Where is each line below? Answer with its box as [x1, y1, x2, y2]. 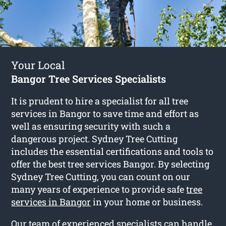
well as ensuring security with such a [11, 120, 171, 133]
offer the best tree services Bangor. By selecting [11, 158, 210, 171]
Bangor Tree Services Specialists [11, 72, 166, 86]
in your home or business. [91, 196, 203, 208]
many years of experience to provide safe [11, 183, 187, 196]
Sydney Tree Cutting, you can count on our [11, 171, 191, 183]
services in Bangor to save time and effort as [11, 107, 199, 120]
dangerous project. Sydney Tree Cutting [11, 133, 178, 145]
